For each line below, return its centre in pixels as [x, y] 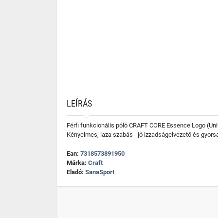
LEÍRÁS [79, 103]
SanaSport [100, 172]
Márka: [77, 163]
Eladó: [76, 172]
